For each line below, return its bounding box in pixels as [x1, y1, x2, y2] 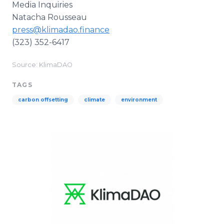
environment [121, 96, 157, 103]
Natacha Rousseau [12, 12, 87, 22]
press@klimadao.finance [12, 25, 109, 34]
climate [84, 96, 105, 103]
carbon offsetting [18, 96, 68, 103]
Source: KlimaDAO [12, 61, 72, 68]
